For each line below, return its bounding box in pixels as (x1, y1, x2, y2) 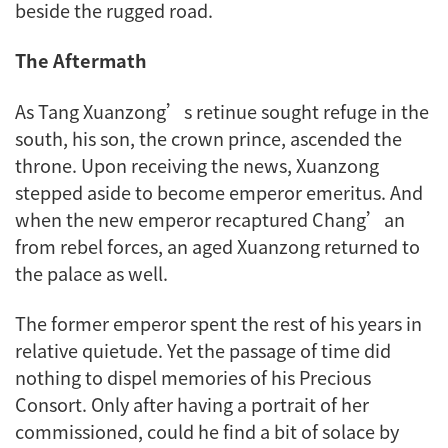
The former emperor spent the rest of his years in (15, 310, 422, 337)
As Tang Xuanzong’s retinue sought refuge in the (15, 97, 429, 124)
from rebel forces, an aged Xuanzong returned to (15, 232, 420, 259)
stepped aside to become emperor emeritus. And (15, 178, 423, 205)
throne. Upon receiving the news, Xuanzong (15, 151, 379, 178)
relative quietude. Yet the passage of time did (15, 337, 391, 364)
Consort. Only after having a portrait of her (15, 391, 369, 418)
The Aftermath (15, 47, 147, 74)
